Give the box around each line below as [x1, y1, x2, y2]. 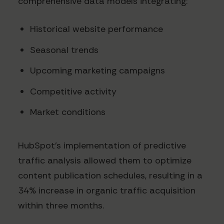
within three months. [18, 199, 104, 211]
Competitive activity [30, 85, 116, 97]
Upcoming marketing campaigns [30, 64, 165, 77]
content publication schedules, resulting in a [18, 169, 202, 181]
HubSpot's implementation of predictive [18, 139, 186, 151]
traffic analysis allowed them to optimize [18, 154, 191, 166]
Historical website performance [30, 23, 163, 35]
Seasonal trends [30, 43, 98, 56]
